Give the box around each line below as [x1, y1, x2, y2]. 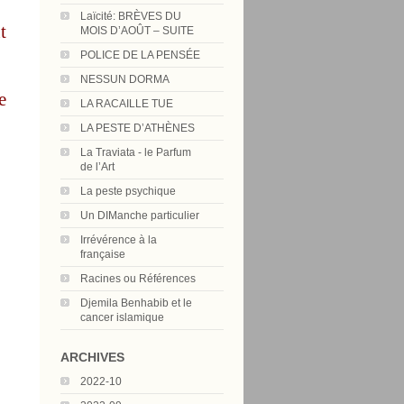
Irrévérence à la [80, 234, 157, 246]
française [80, 248, 125, 261]
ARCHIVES [60, 350, 124, 364]
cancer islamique [80, 311, 164, 324]
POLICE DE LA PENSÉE [80, 49, 200, 61]
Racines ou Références [80, 272, 196, 285]
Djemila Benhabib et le [80, 297, 192, 309]
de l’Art [80, 161, 115, 173]
